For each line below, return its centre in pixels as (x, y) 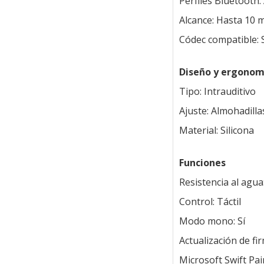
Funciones (202, 163)
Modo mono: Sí (212, 221)
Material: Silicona (216, 131)
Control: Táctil (210, 202)
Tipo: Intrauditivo (217, 92)
